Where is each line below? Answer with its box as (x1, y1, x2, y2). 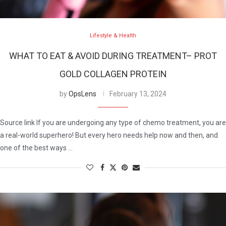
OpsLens (69, 90, 96, 98)
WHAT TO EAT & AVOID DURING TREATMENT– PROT (9, 50, 217, 62)
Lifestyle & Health (90, 32, 136, 39)
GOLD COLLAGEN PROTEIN (59, 69, 167, 80)
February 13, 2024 (109, 90, 166, 98)
